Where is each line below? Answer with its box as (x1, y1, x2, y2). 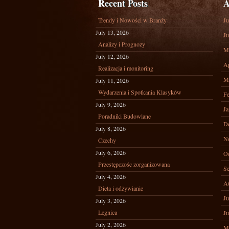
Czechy (98, 136, 116, 144)
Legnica (98, 208, 117, 216)
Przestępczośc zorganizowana (98, 160, 170, 168)
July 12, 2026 (96, 52, 129, 60)
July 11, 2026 (96, 76, 129, 84)
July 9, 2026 (96, 100, 126, 108)
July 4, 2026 (96, 172, 126, 180)
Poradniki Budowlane (98, 112, 151, 120)
